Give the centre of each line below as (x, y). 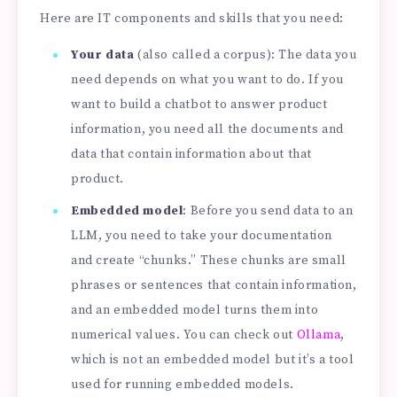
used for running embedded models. (183, 385)
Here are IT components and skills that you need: (192, 19)
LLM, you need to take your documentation (202, 236)
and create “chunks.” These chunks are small (209, 261)
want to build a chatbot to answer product (199, 105)
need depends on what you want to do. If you (207, 80)
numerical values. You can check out (184, 335)
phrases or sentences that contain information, (214, 286)
